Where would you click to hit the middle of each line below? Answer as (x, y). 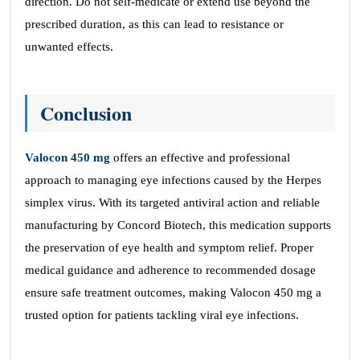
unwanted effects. (69, 47)
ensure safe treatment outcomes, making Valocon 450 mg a (173, 292)
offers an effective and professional (200, 157)
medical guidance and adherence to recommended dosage (170, 270)
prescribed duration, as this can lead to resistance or (154, 24)
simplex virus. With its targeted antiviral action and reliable (172, 202)
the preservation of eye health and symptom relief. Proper (169, 247)
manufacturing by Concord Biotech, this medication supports (178, 225)
